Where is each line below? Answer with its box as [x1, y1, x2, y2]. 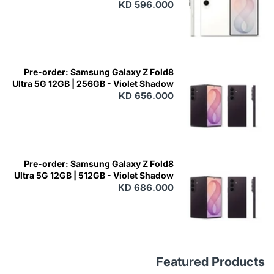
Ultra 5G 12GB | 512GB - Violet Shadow [13, 169, 174, 180]
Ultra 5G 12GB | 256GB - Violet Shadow [12, 78, 174, 89]
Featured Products [156, 254, 265, 270]
